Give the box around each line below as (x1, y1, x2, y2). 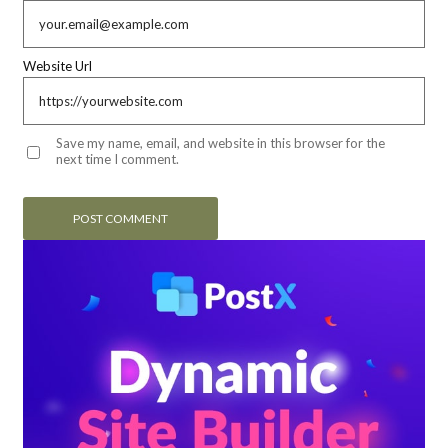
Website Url (23, 58, 92, 75)
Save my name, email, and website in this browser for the (56, 135, 385, 152)
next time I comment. (56, 151, 179, 168)
